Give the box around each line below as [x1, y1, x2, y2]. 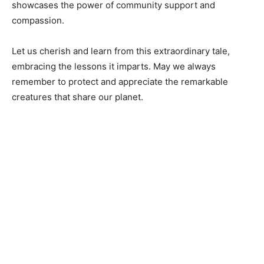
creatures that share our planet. [12, 91, 143, 103]
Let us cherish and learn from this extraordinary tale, [12, 45, 230, 57]
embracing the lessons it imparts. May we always [12, 61, 216, 72]
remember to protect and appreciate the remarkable [12, 76, 228, 88]
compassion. [12, 15, 64, 27]
